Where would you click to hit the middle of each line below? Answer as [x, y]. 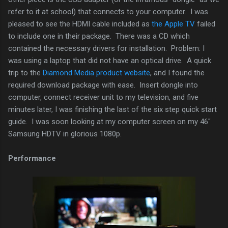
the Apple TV [173, 24]
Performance [32, 158]
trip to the [25, 73]
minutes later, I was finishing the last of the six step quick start [112, 109]
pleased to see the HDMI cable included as [80, 24]
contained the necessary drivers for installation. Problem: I [106, 48]
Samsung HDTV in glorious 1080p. [65, 134]
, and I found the [177, 73]
